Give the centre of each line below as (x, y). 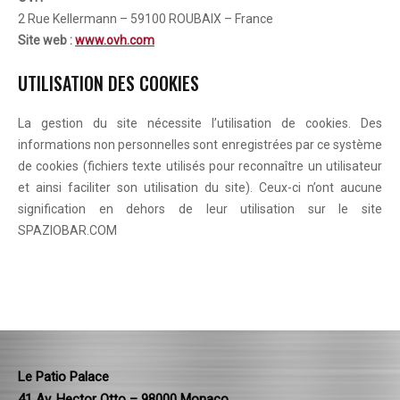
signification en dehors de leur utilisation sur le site (200, 209)
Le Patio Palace (63, 377)
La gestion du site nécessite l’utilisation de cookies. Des (200, 123)
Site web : (45, 40)
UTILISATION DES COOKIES (108, 83)
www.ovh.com (115, 40)
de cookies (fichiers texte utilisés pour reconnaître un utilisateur (200, 166)
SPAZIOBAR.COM (67, 230)
